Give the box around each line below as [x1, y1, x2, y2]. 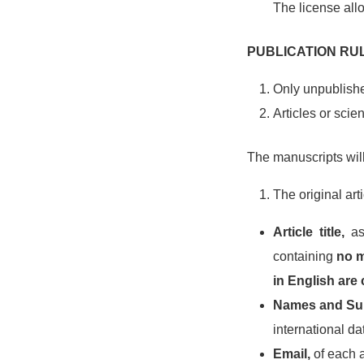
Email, [273, 347, 314, 361]
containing [273, 249, 337, 263]
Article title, [273, 225, 345, 239]
